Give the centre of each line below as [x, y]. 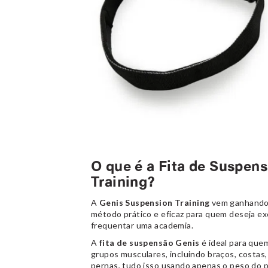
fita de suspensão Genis [150, 243]
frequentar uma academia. [143, 226]
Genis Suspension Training [154, 203]
